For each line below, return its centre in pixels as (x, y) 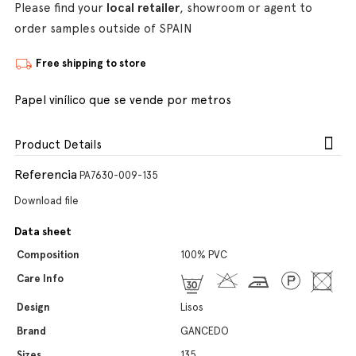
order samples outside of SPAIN (103, 29)
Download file (46, 201)
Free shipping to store (91, 64)
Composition (48, 255)
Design (33, 307)
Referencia (46, 174)
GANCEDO (205, 331)
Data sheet (43, 232)
